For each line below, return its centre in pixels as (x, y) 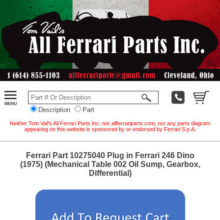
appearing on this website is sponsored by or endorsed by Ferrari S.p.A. (110, 129)
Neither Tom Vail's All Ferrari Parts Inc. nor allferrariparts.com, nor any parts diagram (110, 123)
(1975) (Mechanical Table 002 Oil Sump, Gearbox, (110, 164)
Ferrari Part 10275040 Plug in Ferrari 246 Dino (110, 155)
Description (54, 110)
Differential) (110, 173)
